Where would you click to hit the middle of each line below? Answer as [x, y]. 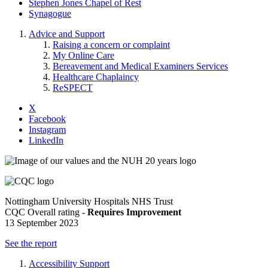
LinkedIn [46, 140]
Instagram [47, 129]
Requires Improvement [134, 212]
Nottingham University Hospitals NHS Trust [89, 201]
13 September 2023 [42, 223]
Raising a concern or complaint [111, 44]
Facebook [47, 118]
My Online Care [83, 55]
